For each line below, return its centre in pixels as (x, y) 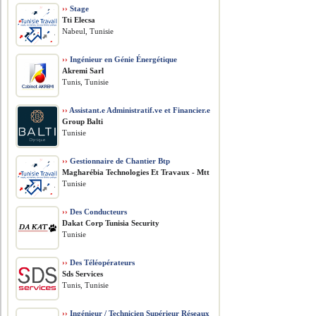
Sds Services (83, 274)
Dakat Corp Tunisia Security (111, 223)
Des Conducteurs (98, 212)
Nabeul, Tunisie (88, 31)
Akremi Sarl (83, 71)
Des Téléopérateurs (102, 262)
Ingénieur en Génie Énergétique (123, 59)
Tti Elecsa (79, 20)
